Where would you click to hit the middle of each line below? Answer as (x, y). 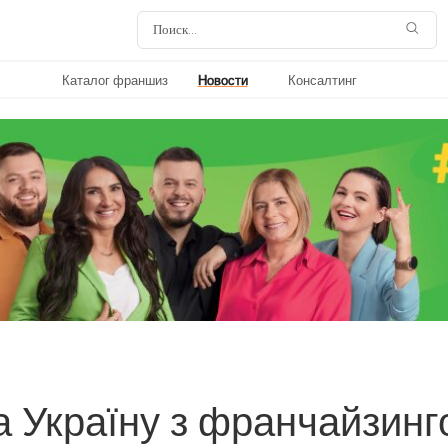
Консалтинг (322, 80)
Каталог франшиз (114, 80)
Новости (222, 80)
